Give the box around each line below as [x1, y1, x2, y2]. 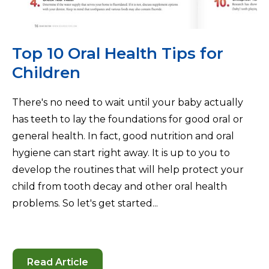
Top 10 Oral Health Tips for [12, 44, 223, 64]
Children [12, 63, 80, 83]
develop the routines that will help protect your [12, 164, 244, 176]
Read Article [27, 256, 88, 268]
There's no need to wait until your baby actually [12, 97, 243, 109]
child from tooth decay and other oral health [12, 181, 227, 193]
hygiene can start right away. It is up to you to [12, 147, 230, 159]
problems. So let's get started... [12, 198, 160, 210]
